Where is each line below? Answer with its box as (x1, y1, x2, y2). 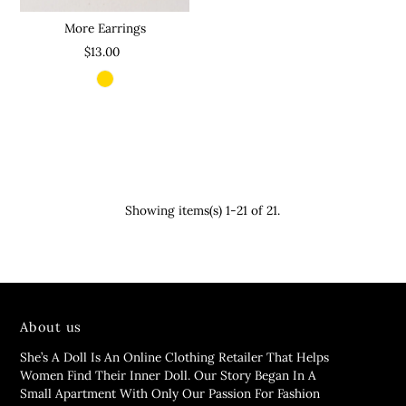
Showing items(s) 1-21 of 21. (125, 201, 281, 218)
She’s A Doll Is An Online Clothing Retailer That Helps (20, 348, 330, 365)
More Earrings (63, 19, 146, 36)
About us (20, 317, 82, 335)
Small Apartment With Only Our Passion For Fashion (20, 384, 321, 401)
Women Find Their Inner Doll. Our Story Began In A (20, 366, 317, 383)
